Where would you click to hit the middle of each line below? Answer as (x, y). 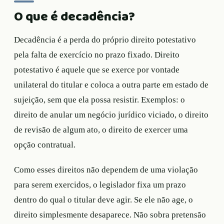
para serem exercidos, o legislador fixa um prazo (100, 185)
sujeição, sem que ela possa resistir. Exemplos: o (99, 100)
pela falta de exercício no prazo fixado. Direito (97, 55)
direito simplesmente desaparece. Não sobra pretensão (110, 215)
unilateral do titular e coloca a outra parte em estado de (111, 85)
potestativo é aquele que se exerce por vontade (97, 70)
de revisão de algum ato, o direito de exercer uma (101, 130)
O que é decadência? (74, 17)
